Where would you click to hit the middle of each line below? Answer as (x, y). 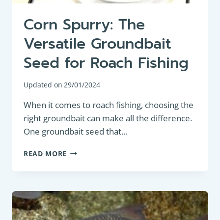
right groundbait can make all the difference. (108, 118)
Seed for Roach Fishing (106, 63)
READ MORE (45, 153)
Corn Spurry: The (84, 24)
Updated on (43, 84)
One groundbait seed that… (76, 131)
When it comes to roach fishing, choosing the (109, 105)
